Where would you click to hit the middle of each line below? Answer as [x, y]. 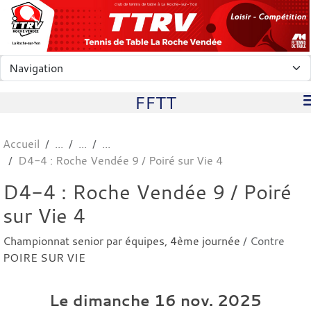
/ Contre [264, 241]
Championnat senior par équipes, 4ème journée [123, 241]
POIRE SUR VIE [44, 257]
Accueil [21, 143]
